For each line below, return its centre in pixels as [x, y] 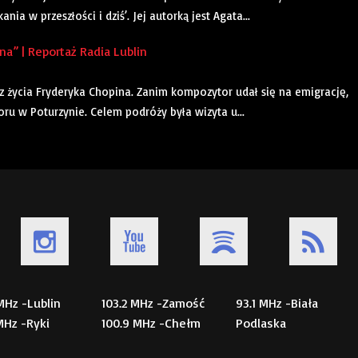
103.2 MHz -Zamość [153, 303]
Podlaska [261, 323]
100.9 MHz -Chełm [151, 323]
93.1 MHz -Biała [277, 303]
